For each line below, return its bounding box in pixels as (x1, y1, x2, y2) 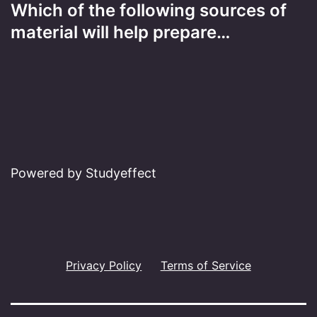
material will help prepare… (11, 21, 230, 42)
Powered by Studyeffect (11, 166, 156, 181)
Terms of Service (160, 258, 251, 272)
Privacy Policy (66, 258, 142, 272)
